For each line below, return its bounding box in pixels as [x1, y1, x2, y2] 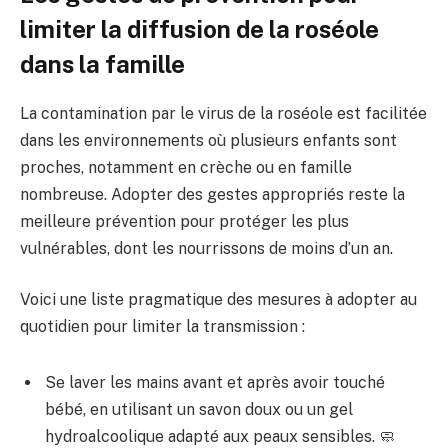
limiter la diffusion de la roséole [20, 15, 379, 44]
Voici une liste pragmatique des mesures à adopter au [20, 290, 417, 310]
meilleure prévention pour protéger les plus [20, 211, 349, 231]
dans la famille [20, 50, 185, 79]
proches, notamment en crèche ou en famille [20, 157, 352, 177]
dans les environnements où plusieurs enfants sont [20, 130, 397, 150]
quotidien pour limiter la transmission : [20, 317, 305, 337]
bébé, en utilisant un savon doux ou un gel [45, 400, 353, 420]
